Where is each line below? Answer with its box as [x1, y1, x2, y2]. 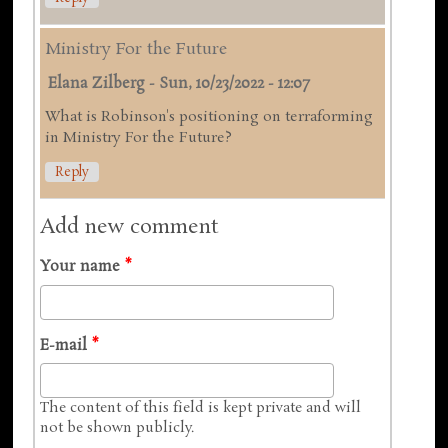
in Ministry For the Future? [45, 127, 233, 148]
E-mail [40, 335, 93, 356]
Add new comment [40, 212, 219, 241]
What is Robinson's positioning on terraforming [45, 106, 374, 127]
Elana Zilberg [48, 73, 146, 94]
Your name [40, 257, 126, 278]
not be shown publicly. [40, 418, 195, 439]
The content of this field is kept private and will [40, 398, 362, 419]
